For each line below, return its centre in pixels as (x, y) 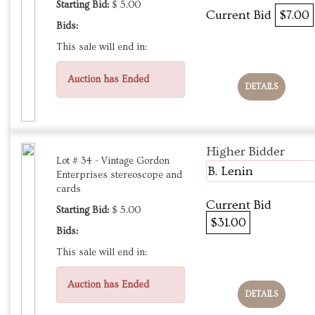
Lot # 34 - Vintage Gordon (113, 161)
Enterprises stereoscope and (119, 175)
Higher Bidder (245, 152)
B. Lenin (231, 172)
